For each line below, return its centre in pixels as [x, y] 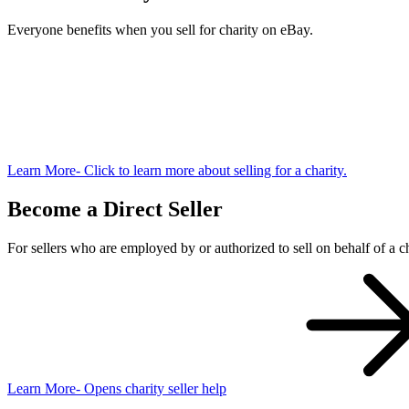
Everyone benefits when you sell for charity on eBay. [160, 29]
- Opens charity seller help [151, 388]
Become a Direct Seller [115, 209]
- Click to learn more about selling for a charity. [211, 170]
